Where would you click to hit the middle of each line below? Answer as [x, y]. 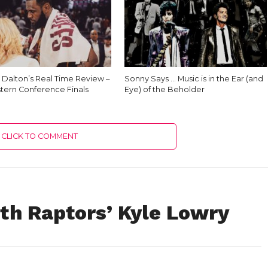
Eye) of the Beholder [165, 89]
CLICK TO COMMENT [40, 136]
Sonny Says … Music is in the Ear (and [194, 79]
